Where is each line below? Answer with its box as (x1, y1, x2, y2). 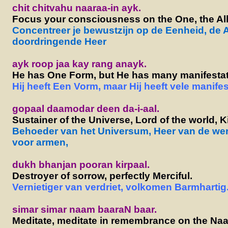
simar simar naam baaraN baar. (12, 204, 157, 215)
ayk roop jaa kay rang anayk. (12, 58, 147, 69)
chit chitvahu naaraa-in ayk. (12, 2, 141, 13)
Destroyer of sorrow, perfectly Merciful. (12, 170, 192, 181)
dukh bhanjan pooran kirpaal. (12, 159, 150, 170)
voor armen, (12, 136, 68, 148)
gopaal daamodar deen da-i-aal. (12, 103, 159, 114)
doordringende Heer (12, 36, 106, 47)
